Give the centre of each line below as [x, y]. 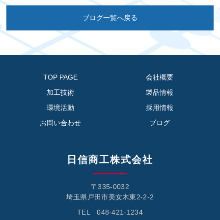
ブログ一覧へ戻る [110, 18]
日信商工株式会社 [110, 160]
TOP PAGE [61, 77]
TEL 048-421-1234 [110, 212]
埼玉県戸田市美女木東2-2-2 [110, 197]
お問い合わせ [61, 123]
